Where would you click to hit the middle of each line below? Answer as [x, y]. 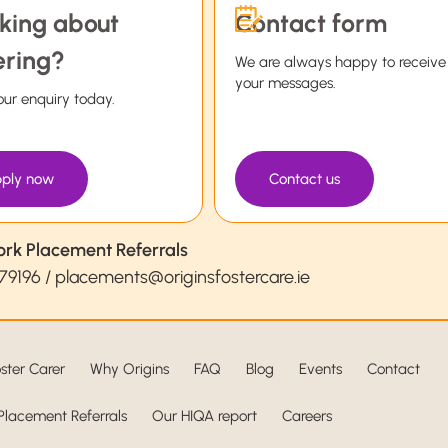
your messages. [285, 83]
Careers [306, 416]
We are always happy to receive [340, 62]
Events [320, 369]
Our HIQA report [204, 416]
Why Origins [129, 369]
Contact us [304, 179]
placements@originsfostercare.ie [182, 277]
